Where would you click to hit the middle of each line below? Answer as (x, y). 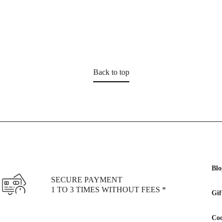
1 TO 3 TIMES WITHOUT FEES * (109, 190)
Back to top (111, 72)
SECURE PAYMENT (87, 180)
